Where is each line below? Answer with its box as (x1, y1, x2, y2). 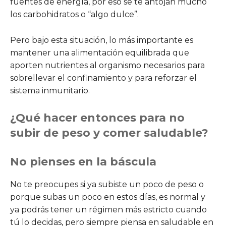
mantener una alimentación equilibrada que (10, 47, 189, 58)
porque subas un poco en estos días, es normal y (10, 192, 205, 202)
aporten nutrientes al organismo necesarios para (10, 60, 205, 70)
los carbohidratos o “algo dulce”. (10, 9, 139, 19)
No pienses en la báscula (10, 154, 159, 168)
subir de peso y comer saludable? (10, 126, 211, 140)
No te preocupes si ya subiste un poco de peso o (10, 179, 204, 189)
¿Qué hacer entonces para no (10, 110, 185, 125)
